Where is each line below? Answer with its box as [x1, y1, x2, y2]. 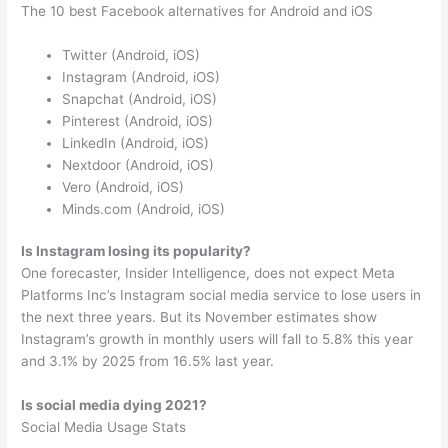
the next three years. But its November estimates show [21, 309, 378, 326]
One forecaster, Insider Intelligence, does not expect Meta [21, 265, 396, 282]
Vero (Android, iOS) [62, 178, 185, 195]
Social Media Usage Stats [21, 419, 187, 436]
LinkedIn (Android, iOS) [62, 134, 210, 151]
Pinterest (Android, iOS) [62, 112, 214, 129]
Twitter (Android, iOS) [62, 46, 201, 63]
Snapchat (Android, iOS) [62, 90, 218, 107]
